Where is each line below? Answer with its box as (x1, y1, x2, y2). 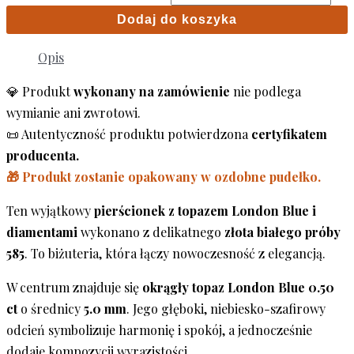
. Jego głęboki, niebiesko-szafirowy (126, 299, 326, 317)
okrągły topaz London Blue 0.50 (142, 278, 334, 296)
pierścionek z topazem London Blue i (94, 201, 316, 219)
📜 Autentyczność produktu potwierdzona (6, 125, 251, 142)
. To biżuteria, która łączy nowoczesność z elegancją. (24, 244, 326, 262)
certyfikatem (251, 125, 327, 142)
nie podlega (230, 82, 301, 100)
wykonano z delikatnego (77, 223, 224, 240)
